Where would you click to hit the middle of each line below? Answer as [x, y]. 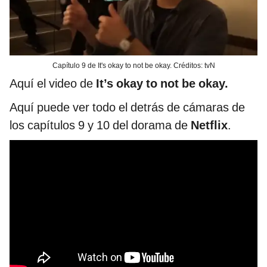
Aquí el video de [53, 84]
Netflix [209, 125]
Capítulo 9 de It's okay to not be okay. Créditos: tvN [133, 66]
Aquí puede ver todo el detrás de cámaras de [127, 108]
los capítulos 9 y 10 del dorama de [100, 125]
